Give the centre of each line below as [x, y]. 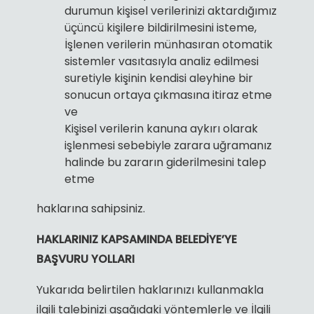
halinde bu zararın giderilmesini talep [165, 162]
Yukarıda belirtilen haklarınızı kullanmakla [150, 289]
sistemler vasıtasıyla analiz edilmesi [161, 61]
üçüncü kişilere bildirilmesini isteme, [160, 27]
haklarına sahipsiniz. [90, 208]
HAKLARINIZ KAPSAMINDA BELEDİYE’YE [136, 239]
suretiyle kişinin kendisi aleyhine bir [158, 78]
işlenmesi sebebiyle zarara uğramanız [168, 145]
